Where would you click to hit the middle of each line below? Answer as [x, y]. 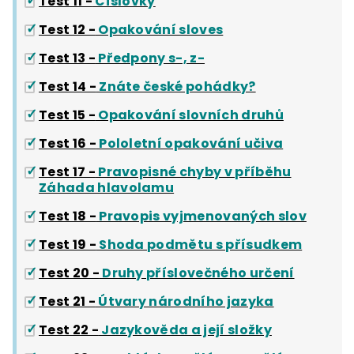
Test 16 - [68, 144]
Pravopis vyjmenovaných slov [201, 217]
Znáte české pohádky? [176, 87]
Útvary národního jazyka [185, 302]
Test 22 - [69, 330]
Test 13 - [67, 58]
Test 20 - [69, 273]
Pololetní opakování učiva [190, 144]
